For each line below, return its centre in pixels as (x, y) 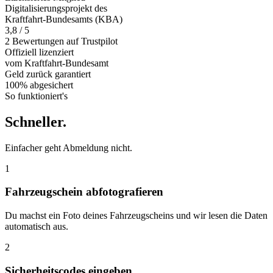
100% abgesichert (39, 85)
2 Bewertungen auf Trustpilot (61, 41)
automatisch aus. (37, 227)
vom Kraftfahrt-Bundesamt (57, 63)
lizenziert (56, 52)
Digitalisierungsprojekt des (56, 8)
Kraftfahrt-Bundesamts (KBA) (64, 19)
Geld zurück (30, 74)
